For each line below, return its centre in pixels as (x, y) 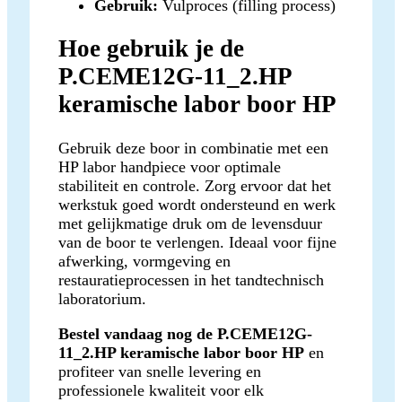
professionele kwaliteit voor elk (161, 390)
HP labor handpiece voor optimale (170, 166)
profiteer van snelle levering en (160, 371)
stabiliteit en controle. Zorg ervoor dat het (195, 185)
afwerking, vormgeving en (144, 261)
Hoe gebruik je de (151, 49)
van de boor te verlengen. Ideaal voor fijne (197, 242)
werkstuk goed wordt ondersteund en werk (197, 204)
